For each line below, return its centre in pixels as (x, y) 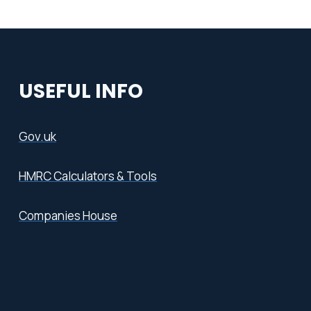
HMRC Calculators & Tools (88, 176)
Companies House (68, 216)
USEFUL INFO (81, 92)
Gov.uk (37, 137)
